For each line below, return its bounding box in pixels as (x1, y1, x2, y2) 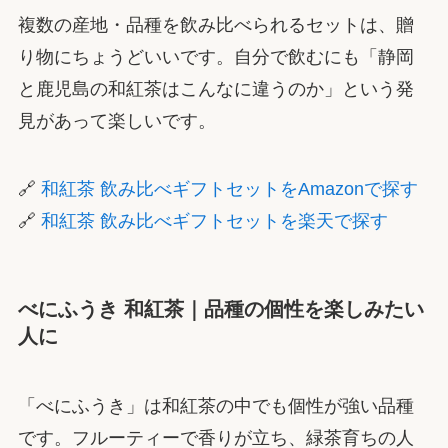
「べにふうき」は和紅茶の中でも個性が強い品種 (17, 395, 414, 416)
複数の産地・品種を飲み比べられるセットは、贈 (17, 15, 414, 36)
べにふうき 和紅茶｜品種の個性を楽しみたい (17, 298, 424, 321)
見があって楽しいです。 (17, 111, 216, 132)
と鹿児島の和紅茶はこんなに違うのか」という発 (17, 79, 414, 100)
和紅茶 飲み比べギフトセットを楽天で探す (40, 210, 388, 231)
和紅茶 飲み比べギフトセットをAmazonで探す (40, 178, 418, 199)
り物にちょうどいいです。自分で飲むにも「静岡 (17, 47, 414, 68)
